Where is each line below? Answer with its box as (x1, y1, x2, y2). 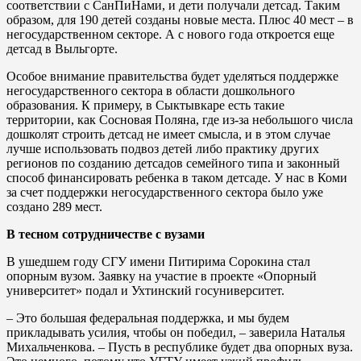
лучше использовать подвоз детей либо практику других (6, 141, 319, 156)
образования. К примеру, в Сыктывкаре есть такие (6, 98, 284, 112)
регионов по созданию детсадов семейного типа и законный (6, 156, 340, 170)
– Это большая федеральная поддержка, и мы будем (6, 310, 289, 325)
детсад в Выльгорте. (6, 41, 118, 56)
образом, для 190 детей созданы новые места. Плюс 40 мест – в (6, 12, 354, 27)
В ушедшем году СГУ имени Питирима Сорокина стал (6, 254, 310, 268)
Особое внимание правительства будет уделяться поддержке (6, 68, 338, 83)
